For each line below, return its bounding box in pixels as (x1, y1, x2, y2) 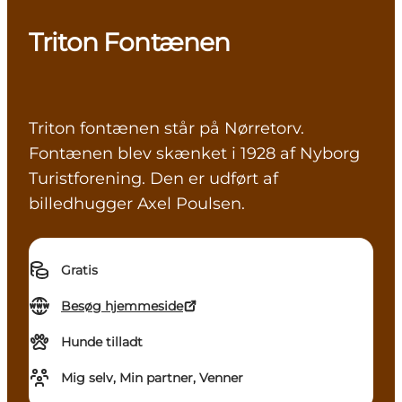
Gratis (61, 262, 98, 279)
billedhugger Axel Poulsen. (29, 194, 254, 214)
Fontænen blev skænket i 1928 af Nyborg (29, 144, 360, 164)
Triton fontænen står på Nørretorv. (29, 118, 309, 139)
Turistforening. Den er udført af (29, 169, 278, 189)
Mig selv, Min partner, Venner (61, 370, 243, 387)
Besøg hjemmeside (61, 298, 183, 315)
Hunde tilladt (61, 334, 143, 351)
